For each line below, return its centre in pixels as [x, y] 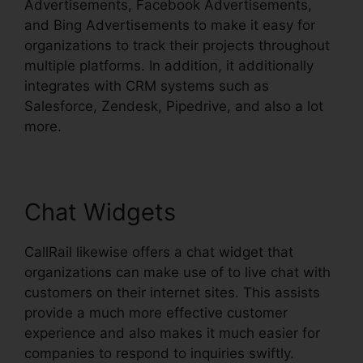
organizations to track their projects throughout [177, 46]
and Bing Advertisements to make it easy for [170, 26]
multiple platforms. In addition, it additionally [169, 66]
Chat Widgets [100, 212]
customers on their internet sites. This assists [172, 293]
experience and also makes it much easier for [172, 333]
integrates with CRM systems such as [147, 86]
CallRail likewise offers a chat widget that [159, 252]
